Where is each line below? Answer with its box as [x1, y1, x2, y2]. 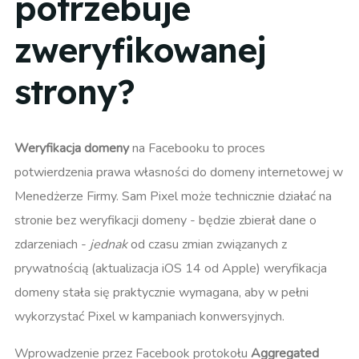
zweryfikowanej [14, 28, 265, 71]
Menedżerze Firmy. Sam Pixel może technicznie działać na [14, 188, 332, 206]
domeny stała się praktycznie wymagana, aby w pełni [14, 284, 309, 302]
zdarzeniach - [14, 236, 90, 254]
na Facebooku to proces [129, 139, 265, 158]
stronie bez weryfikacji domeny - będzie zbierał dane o [14, 212, 317, 230]
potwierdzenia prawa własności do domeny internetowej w [14, 163, 343, 182]
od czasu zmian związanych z [127, 236, 287, 254]
